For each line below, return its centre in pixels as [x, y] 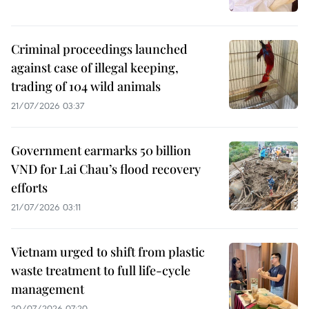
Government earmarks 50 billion [101, 150]
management [48, 289]
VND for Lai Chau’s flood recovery [106, 169]
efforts [29, 188]
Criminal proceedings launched [99, 49]
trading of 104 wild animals [86, 86]
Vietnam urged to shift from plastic [108, 252]
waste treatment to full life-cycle [101, 270]
